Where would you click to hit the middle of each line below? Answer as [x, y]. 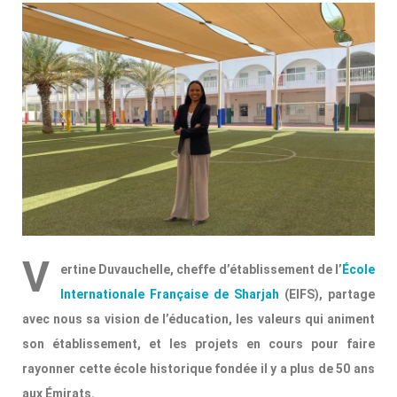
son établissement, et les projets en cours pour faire [198, 343]
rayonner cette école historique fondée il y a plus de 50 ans [198, 368]
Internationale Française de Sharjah [169, 294]
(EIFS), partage [330, 294]
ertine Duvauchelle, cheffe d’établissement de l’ [201, 269]
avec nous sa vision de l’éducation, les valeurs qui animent [198, 319]
